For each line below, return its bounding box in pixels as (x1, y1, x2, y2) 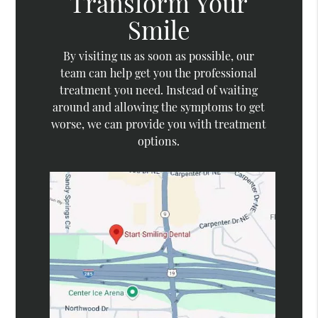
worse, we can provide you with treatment (51, 116, 267, 132)
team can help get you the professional (60, 65, 258, 81)
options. (138, 133, 180, 149)
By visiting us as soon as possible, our (63, 48, 255, 64)
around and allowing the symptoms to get (53, 99, 265, 115)
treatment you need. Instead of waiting (60, 82, 258, 98)
